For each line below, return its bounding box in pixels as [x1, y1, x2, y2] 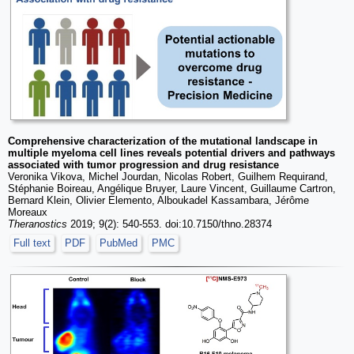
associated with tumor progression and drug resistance [8, 158, 279, 171]
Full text [13, 236, 51, 249]
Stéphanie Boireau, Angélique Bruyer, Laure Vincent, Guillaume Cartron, [8, 182, 336, 194]
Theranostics [8, 217, 67, 230]
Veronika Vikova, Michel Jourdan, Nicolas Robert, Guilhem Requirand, [8, 170, 328, 183]
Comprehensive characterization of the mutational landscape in [8, 134, 318, 147]
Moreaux [8, 205, 47, 218]
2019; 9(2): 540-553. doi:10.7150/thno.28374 [67, 217, 272, 230]
